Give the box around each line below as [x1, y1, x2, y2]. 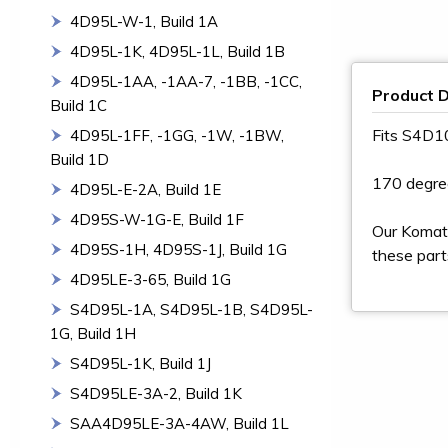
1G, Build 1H [50, 324, 136, 343]
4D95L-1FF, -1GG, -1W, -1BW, [70, 126, 284, 145]
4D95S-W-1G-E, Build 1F [70, 210, 244, 229]
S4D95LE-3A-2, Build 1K [70, 384, 242, 403]
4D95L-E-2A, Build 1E [70, 180, 221, 199]
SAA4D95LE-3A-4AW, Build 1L [70, 414, 289, 433]
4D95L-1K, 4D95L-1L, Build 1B [70, 42, 285, 61]
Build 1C [50, 96, 107, 115]
